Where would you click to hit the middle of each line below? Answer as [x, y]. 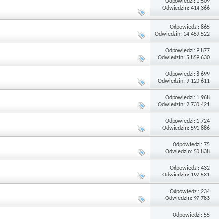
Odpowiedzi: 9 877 [188, 51]
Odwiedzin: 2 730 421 [184, 104]
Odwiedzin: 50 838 [188, 151]
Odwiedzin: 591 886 [186, 128]
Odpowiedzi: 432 [190, 168]
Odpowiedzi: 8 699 [188, 74]
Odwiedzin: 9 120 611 [184, 81]
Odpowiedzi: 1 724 [188, 121]
